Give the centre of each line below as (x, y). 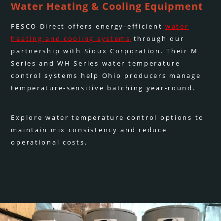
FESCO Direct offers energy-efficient (88, 26)
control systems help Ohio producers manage (106, 76)
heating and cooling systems (71, 39)
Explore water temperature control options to (108, 118)
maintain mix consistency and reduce (89, 130)
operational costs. (49, 142)
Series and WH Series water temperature (96, 63)
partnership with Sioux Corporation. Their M (105, 51)
